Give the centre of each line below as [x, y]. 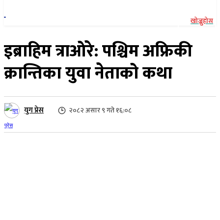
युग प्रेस [34, 110]
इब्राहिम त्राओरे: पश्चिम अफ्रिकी [98, 51]
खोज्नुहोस [202, 21]
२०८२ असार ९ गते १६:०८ [100, 110]
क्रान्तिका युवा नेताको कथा [88, 73]
